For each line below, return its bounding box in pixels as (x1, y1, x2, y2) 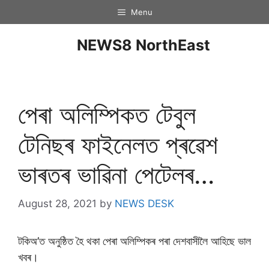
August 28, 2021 (18, 198, 97, 210)
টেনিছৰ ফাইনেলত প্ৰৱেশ (18, 128, 218, 160)
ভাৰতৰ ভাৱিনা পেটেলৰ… (18, 159, 214, 190)
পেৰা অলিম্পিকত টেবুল (18, 98, 196, 130)
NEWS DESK (115, 198, 174, 210)
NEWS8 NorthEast (77, 36, 210, 54)
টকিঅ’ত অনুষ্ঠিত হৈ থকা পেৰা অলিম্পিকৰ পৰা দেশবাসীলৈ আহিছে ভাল (18, 235, 251, 247)
